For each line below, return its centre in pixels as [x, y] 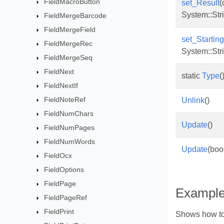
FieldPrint [59, 211]
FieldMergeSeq [68, 57]
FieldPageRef [66, 197]
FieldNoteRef [65, 99]
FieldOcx [58, 155]
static [192, 76]
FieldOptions [64, 169]
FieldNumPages [69, 127]
